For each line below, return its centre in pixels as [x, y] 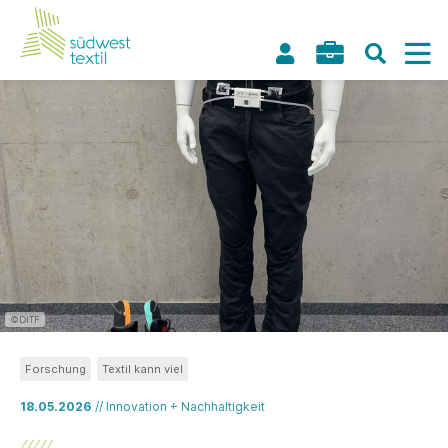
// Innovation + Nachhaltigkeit [180, 406]
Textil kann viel [142, 369]
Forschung [55, 369]
